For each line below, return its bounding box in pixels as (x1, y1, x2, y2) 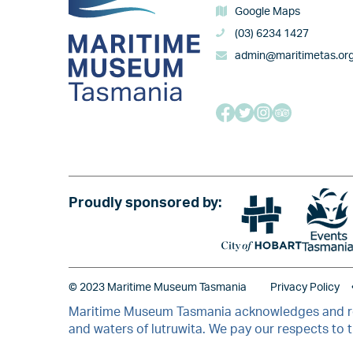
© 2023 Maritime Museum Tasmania (69, 282, 247, 294)
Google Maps (235, 6, 300, 18)
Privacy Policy (270, 282, 340, 294)
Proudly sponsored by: (69, 196, 221, 211)
